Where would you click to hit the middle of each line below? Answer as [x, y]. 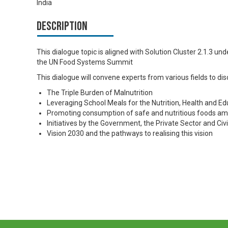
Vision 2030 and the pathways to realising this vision [130, 133]
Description [62, 26]
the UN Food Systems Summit [85, 62]
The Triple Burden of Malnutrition [100, 92]
